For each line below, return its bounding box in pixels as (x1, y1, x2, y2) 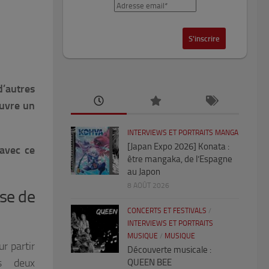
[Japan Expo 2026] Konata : (127, 141, 229, 153)
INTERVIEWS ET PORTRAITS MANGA (127, 128, 238, 138)
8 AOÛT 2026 (127, 181, 169, 190)
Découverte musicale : (127, 244, 211, 256)
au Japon (127, 166, 160, 178)
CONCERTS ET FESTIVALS (127, 207, 207, 216)
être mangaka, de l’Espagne (127, 154, 232, 165)
